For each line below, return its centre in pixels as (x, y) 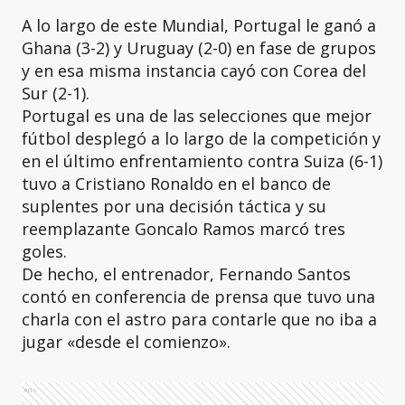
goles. (44, 251)
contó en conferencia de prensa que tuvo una (198, 297)
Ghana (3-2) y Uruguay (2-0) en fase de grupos (199, 48)
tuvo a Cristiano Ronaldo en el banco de (176, 184)
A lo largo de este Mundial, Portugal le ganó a (199, 25)
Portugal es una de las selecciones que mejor (197, 116)
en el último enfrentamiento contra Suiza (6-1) (202, 161)
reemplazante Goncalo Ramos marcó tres (184, 229)
